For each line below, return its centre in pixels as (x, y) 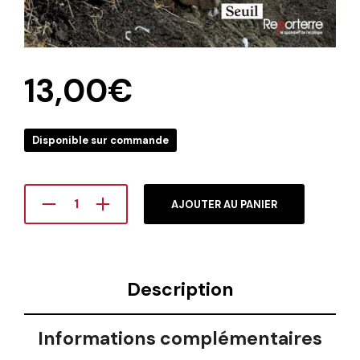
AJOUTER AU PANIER (224, 204)
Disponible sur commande (100, 140)
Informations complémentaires (180, 339)
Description (180, 290)
